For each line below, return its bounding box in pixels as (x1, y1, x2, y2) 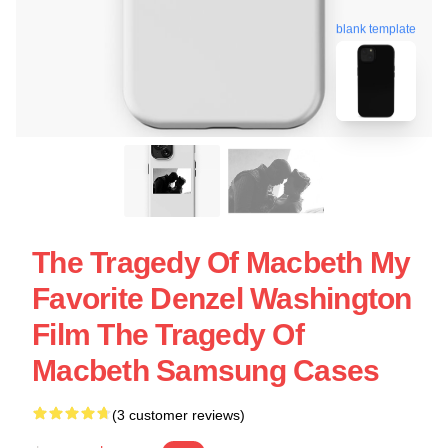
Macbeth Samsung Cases (32, 354, 380, 387)
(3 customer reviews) (112, 407, 245, 423)
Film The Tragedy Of (32, 318, 304, 351)
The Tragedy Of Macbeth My (32, 246, 411, 279)
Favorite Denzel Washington (32, 282, 412, 315)
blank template (336, 22, 416, 37)
